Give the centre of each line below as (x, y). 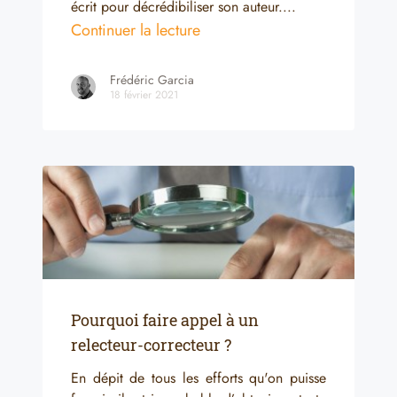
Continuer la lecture (136, 30)
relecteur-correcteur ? (151, 344)
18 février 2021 (144, 94)
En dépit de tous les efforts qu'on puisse (198, 378)
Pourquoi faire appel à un (165, 319)
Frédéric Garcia (152, 79)
